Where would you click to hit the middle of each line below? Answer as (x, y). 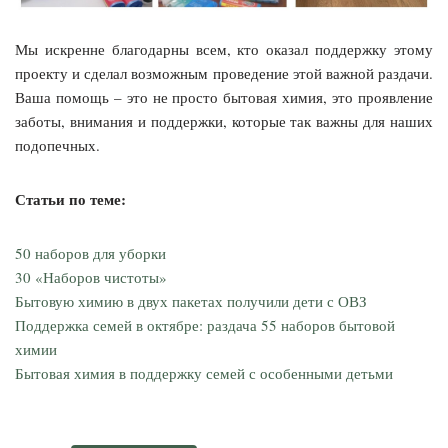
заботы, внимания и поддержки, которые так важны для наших (224, 120)
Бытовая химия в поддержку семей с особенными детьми (204, 372)
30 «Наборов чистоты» (91, 276)
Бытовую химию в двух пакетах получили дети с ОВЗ (191, 300)
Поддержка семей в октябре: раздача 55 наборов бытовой (205, 324)
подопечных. (57, 144)
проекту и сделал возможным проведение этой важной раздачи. (224, 72)
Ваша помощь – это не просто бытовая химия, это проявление (224, 96)
